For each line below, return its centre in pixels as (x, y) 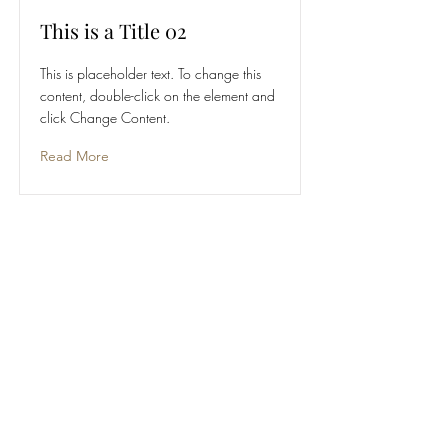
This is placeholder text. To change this (150, 73)
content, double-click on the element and (157, 95)
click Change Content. (105, 117)
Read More (74, 155)
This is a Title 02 (113, 30)
